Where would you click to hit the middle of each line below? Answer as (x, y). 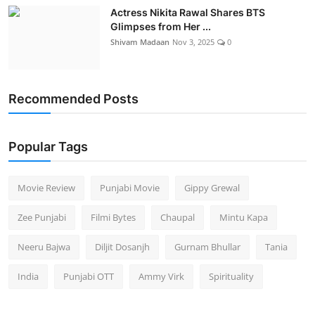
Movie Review (46, 188)
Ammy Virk (161, 277)
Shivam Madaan (140, 42)
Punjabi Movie (130, 188)
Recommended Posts (73, 99)
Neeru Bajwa (44, 247)
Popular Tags (48, 147)
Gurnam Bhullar (207, 247)
